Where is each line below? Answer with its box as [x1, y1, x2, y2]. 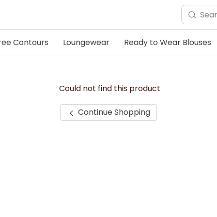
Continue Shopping [76, 107, 150, 118]
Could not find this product [59, 83, 160, 94]
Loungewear [63, 37, 109, 48]
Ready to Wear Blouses [124, 37, 211, 48]
